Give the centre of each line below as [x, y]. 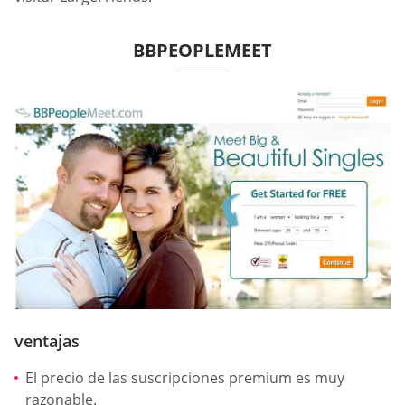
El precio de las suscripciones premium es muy [185, 377]
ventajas [47, 340]
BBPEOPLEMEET [202, 51]
